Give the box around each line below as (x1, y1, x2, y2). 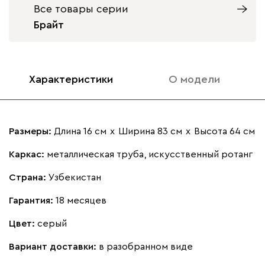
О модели (169, 73, 220, 85)
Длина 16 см (54, 126, 106, 136)
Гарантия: (9, 195, 56, 205)
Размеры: (9, 126, 54, 136)
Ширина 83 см (118, 126, 182, 136)
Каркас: (9, 149, 47, 159)
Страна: (9, 172, 49, 182)
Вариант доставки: (9, 241, 99, 251)
